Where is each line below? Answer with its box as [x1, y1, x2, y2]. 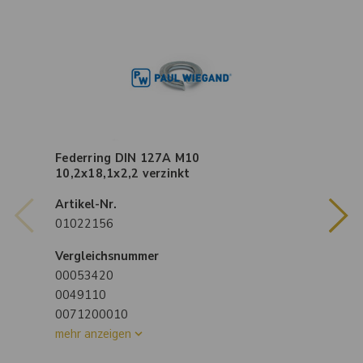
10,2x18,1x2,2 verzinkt [55, 164, 190, 183]
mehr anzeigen [55, 325, 131, 344]
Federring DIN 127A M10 [55, 149, 200, 168]
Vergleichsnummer [55, 247, 159, 266]
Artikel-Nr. [55, 195, 117, 214]
